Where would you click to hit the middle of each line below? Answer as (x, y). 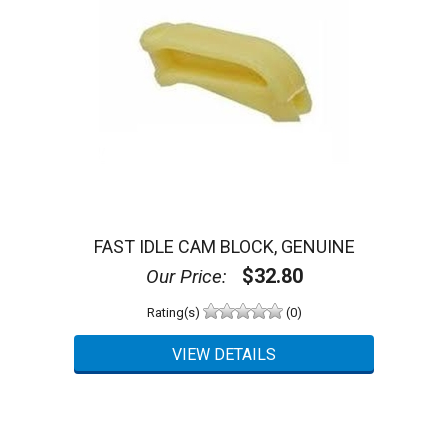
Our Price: (186, 277)
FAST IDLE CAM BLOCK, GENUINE (224, 247)
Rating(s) (174, 312)
